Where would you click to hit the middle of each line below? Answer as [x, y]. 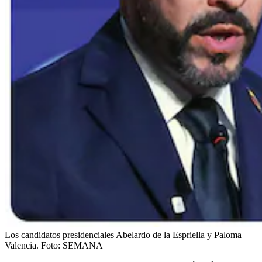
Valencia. [22, 245]
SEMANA [83, 245]
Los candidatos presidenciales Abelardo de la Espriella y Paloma [123, 235]
